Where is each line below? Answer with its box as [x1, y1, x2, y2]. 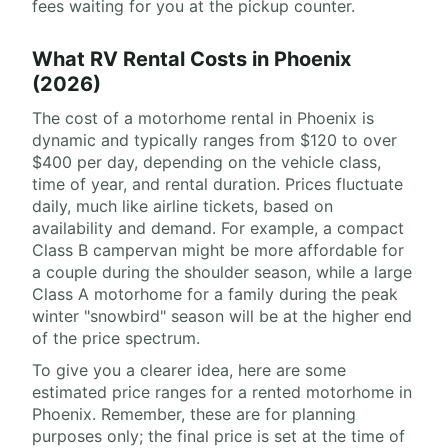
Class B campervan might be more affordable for [32, 240, 404, 261]
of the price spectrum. [32, 328, 200, 349]
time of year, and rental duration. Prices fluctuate [32, 174, 403, 195]
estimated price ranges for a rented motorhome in [32, 382, 412, 403]
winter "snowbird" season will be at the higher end [32, 306, 412, 327]
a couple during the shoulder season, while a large [32, 262, 412, 283]
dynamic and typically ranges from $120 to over [32, 130, 397, 151]
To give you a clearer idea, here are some [32, 360, 346, 381]
